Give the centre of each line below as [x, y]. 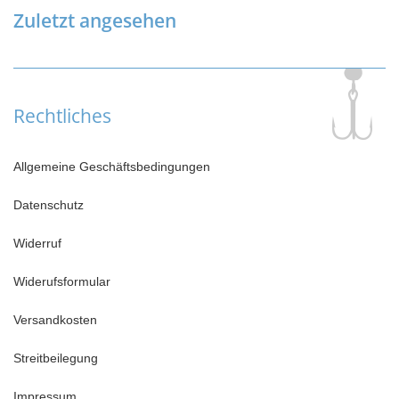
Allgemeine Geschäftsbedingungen [112, 167]
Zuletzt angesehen [95, 21]
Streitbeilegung [56, 358]
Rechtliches [62, 116]
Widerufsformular [62, 282]
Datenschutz [49, 205]
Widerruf [37, 244]
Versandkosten [55, 320]
